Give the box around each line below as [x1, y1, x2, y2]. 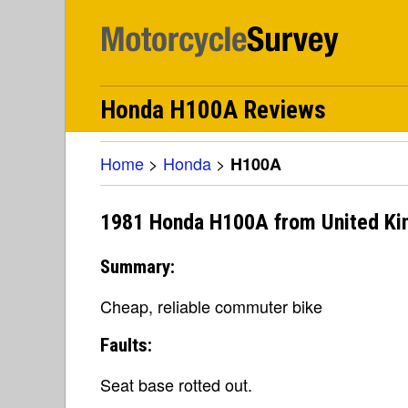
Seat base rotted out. [100, 372, 252, 396]
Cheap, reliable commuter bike [100, 293, 322, 318]
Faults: [100, 333, 152, 356]
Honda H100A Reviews [100, 96, 326, 125]
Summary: [100, 255, 175, 278]
